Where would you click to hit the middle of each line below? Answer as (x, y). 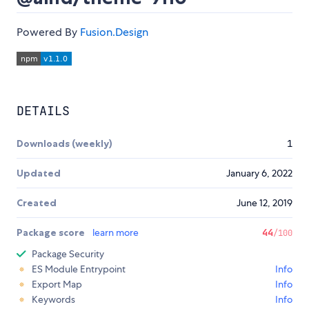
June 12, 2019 (265, 203)
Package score (52, 233)
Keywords (53, 300)
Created (37, 203)
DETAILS (43, 111)
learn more (116, 233)
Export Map (57, 285)
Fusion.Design (114, 32)
